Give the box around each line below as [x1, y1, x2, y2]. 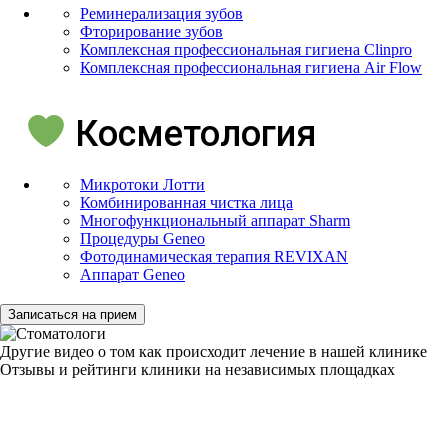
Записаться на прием [8, 306, 137, 322]
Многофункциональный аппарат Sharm [80, 211, 350, 229]
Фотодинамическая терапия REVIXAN [80, 247, 348, 265]
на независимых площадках [205, 360, 395, 378]
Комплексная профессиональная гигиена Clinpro [80, 40, 412, 58]
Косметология [66, 112, 318, 155]
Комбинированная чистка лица [80, 193, 293, 211]
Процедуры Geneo [80, 229, 205, 247]
